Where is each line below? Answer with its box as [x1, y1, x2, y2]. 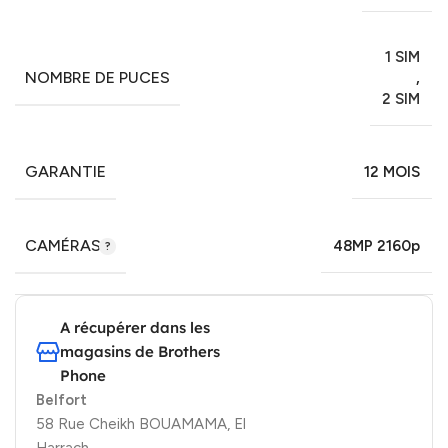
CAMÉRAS [25, 235, 105, 255]
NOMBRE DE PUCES [25, 67, 170, 87]
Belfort [36, 390, 87, 409]
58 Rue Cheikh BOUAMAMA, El [36, 414, 246, 433]
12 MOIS [364, 162, 420, 181]
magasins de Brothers [60, 341, 220, 361]
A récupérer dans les [60, 317, 210, 337]
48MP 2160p [333, 236, 420, 255]
